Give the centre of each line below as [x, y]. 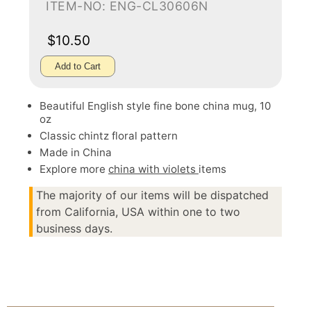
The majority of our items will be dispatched [152, 195]
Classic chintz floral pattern [109, 136]
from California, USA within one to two [138, 212]
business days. [74, 228]
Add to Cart [78, 66]
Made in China [76, 152]
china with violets [153, 169]
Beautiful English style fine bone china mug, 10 [155, 106]
